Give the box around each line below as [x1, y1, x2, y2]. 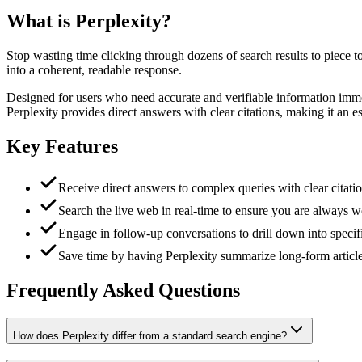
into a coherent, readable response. [6, 62, 182, 77]
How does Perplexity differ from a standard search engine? [13, 330, 287, 343]
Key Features [6, 135, 118, 157]
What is [6, 10, 75, 32]
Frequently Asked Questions [6, 280, 240, 301]
